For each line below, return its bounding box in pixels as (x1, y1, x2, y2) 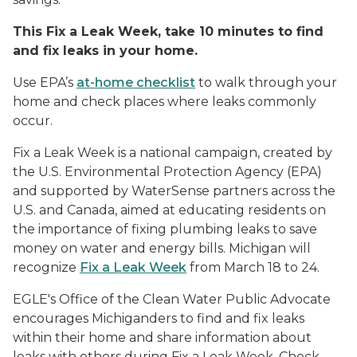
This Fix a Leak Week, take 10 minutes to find (13, 24, 324, 40)
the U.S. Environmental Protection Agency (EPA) (13, 164, 322, 180)
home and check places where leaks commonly (13, 94, 316, 110)
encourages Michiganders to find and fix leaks (13, 311, 304, 327)
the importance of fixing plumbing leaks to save (13, 222, 317, 237)
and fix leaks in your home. (13, 43, 198, 59)
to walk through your (195, 75, 337, 91)
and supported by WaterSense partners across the (13, 183, 335, 199)
